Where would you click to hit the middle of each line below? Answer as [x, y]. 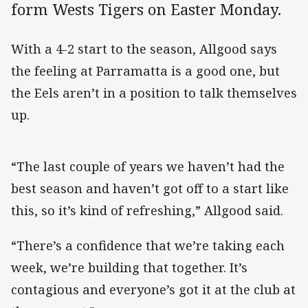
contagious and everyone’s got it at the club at [153, 289]
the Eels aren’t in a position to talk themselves [154, 93]
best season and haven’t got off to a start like [150, 189]
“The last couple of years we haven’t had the [148, 167]
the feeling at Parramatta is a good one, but [145, 71]
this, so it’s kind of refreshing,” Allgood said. [147, 211]
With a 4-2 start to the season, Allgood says [144, 49]
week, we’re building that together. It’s [129, 267]
